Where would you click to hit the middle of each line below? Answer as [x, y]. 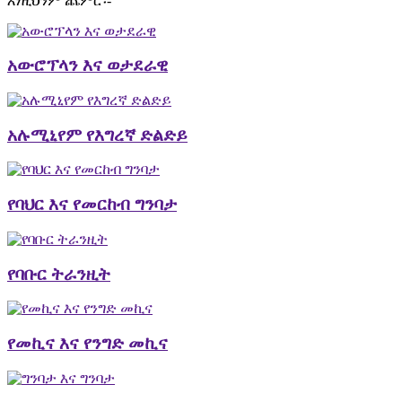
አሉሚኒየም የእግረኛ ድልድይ [97, 135]
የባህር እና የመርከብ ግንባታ [92, 205]
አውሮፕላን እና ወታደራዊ [87, 66]
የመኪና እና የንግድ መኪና [87, 343]
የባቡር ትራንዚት [59, 274]
